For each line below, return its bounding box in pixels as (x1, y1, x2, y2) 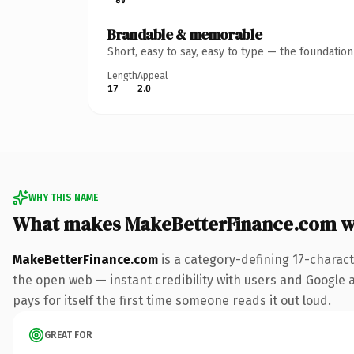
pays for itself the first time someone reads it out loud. (13, 292, 331, 308)
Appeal (137, 70, 168, 81)
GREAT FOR (44, 329, 92, 341)
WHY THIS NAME (28, 191, 98, 203)
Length (107, 70, 137, 81)
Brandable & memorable (107, 24, 262, 44)
